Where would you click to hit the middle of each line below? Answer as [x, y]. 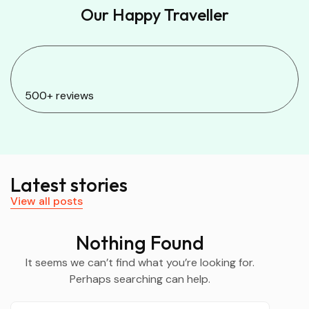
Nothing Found [140, 242]
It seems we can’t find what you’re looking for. [140, 262]
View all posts [47, 201]
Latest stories [69, 185]
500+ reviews [59, 96]
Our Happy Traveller [154, 14]
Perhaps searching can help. [140, 279]
